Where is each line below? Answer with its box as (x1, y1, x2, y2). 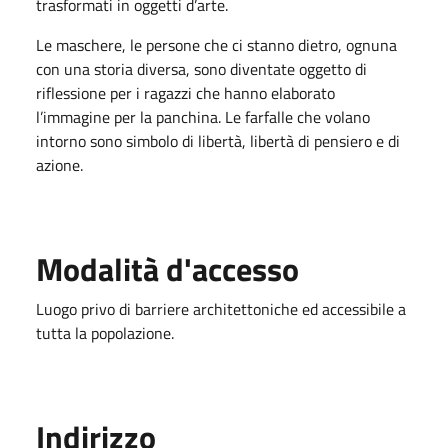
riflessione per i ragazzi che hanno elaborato (36, 80, 335, 105)
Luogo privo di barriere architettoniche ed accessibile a (36, 296, 406, 321)
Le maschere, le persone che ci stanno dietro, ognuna (36, 32, 397, 57)
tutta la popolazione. (36, 320, 178, 345)
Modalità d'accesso (36, 244, 299, 293)
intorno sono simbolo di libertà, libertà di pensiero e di (36, 128, 400, 153)
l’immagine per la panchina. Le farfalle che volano (36, 104, 370, 129)
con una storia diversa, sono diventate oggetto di (36, 56, 367, 81)
